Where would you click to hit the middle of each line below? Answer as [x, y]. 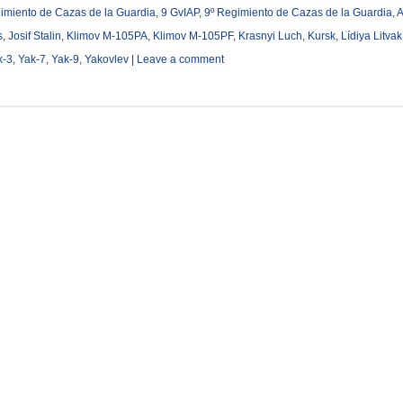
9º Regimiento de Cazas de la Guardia [298, 12]
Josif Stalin [34, 36]
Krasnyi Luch [270, 36]
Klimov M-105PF [193, 36]
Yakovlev [106, 59]
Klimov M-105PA [107, 36]
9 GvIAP [179, 12]
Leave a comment [180, 59]
